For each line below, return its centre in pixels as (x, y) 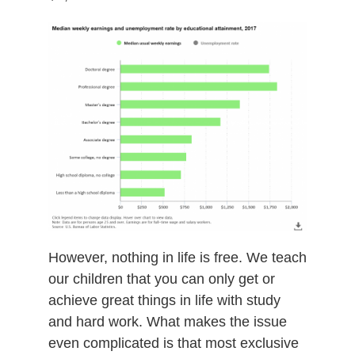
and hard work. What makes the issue (167, 321)
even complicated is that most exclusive (173, 343)
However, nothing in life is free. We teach (177, 257)
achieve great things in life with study (164, 300)
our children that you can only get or (161, 279)
